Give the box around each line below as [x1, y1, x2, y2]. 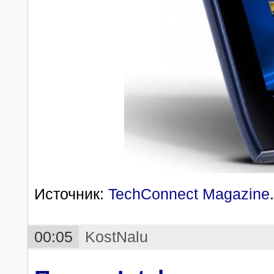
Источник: [34, 185, 108, 202]
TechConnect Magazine [108, 185, 270, 202]
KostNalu [85, 228, 148, 245]
